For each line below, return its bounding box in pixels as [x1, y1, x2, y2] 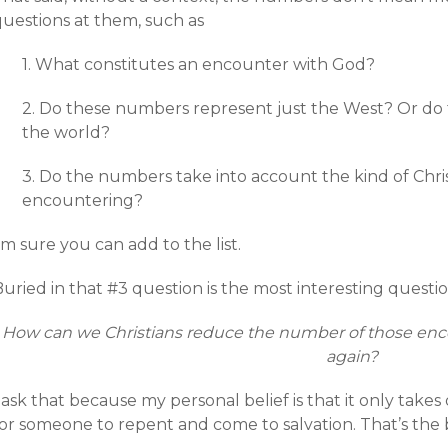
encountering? [22, 191, 143, 210]
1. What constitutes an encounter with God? [22, 55, 375, 74]
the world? [22, 123, 110, 142]
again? [326, 347, 378, 366]
